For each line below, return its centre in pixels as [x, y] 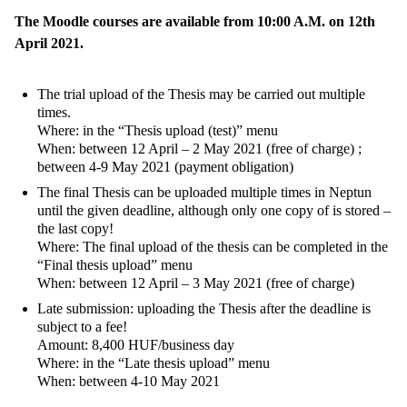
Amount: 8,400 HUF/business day [136, 344]
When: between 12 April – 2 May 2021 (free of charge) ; [199, 148]
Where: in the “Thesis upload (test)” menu [158, 130]
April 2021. [49, 43]
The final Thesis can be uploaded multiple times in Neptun [204, 192]
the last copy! [75, 228]
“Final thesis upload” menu [115, 264]
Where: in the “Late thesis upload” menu [154, 362]
